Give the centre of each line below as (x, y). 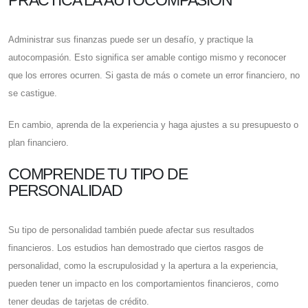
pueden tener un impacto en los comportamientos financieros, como (143, 284)
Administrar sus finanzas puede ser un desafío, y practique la (131, 40)
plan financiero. (38, 143)
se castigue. (33, 93)
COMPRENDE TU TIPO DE (98, 174)
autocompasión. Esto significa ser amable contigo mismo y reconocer (147, 58)
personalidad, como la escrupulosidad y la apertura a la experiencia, (143, 266)
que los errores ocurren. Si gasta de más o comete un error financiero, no (154, 76)
